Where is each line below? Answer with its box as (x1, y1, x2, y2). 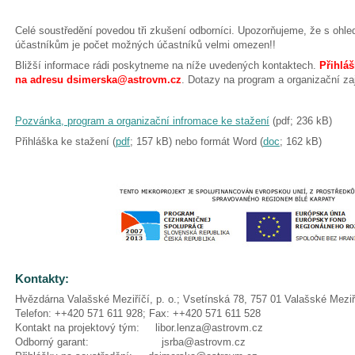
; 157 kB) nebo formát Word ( (130, 136, 263, 147)
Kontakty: (15, 272, 69, 285)
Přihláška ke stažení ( (15, 136, 116, 147)
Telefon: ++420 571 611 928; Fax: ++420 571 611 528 (15, 307, 261, 319)
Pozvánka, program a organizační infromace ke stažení (15, 115, 269, 127)
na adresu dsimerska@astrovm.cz (15, 74, 181, 86)
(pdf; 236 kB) (269, 115, 332, 127)
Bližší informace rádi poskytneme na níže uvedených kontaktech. (15, 59, 319, 71)
